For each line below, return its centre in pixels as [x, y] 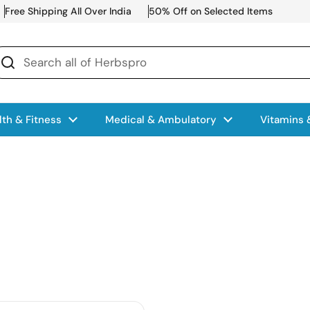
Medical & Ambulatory [161, 120]
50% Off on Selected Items [211, 11]
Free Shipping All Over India [68, 11]
